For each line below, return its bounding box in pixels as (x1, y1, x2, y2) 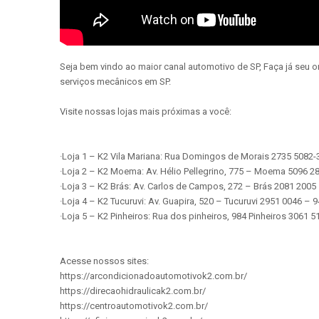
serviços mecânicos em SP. (60, 76, 171, 87)
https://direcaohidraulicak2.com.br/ (60, 286, 206, 296)
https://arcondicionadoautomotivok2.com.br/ (60, 271, 247, 281)
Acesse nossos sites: (60, 256, 149, 266)
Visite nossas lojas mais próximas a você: (60, 106, 231, 117)
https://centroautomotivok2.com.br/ (60, 300, 208, 311)
